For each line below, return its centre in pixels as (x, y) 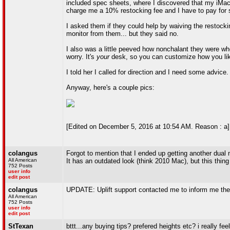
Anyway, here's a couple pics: (110, 88)
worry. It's (81, 57)
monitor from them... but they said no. (122, 34)
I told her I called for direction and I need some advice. (147, 72)
